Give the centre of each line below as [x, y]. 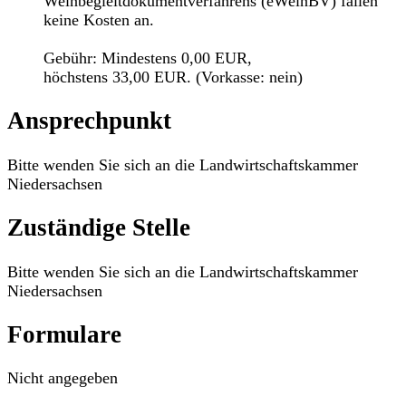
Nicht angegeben [63, 378]
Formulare [64, 334]
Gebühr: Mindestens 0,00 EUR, [148, 58]
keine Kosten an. [99, 19]
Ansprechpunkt [89, 121]
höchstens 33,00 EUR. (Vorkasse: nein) [173, 77]
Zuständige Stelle [99, 228]
